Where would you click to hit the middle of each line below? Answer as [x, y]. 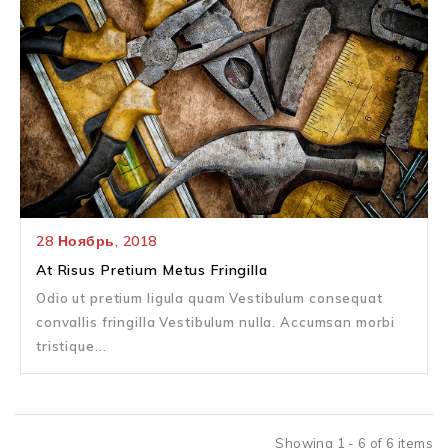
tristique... [71, 346]
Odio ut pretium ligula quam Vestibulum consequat [209, 298]
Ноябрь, [90, 241]
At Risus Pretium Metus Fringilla [152, 270]
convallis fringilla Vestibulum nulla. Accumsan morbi [216, 322]
